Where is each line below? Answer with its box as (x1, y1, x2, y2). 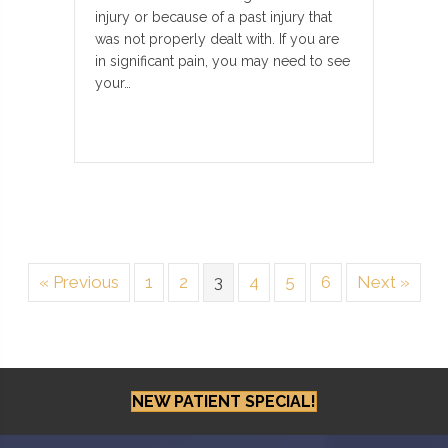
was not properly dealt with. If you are (95, 30, 339, 47)
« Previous (38, 271, 119, 292)
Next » (356, 271, 410, 292)
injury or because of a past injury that (95, 8, 332, 25)
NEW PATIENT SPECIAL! (132, 391, 316, 411)
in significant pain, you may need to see (95, 52, 350, 69)
